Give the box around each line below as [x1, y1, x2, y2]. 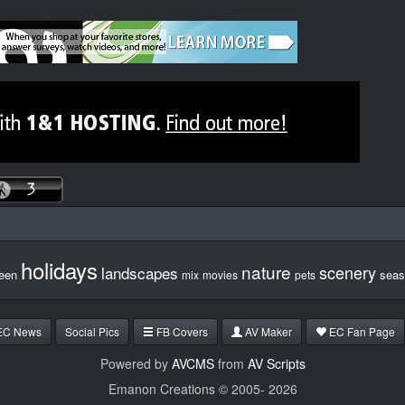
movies [202, 267, 238, 283]
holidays [21, 254, 98, 287]
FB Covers [154, 324, 208, 340]
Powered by [99, 354, 172, 373]
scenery [319, 260, 376, 285]
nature [241, 259, 291, 285]
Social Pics [65, 324, 119, 340]
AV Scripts [247, 354, 306, 373]
